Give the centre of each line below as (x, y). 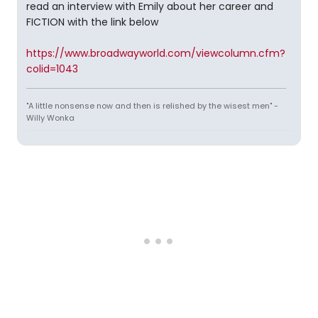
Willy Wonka (50, 118)
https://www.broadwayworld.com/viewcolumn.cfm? (156, 54)
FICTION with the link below (92, 22)
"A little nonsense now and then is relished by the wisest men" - (152, 106)
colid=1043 (52, 69)
